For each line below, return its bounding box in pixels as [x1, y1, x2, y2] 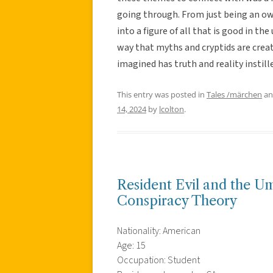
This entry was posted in [117, 88, 207, 100]
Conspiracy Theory [117, 192, 237, 209]
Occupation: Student [117, 253, 200, 267]
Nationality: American [117, 224, 200, 238]
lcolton [159, 103, 184, 115]
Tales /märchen [207, 88, 262, 100]
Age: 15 [117, 238, 146, 252]
